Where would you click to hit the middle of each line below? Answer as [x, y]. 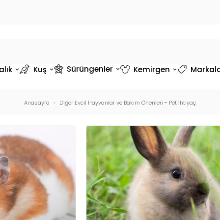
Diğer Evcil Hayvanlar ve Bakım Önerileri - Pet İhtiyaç [128, 103]
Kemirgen [151, 69]
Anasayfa [37, 103]
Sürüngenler [90, 69]
